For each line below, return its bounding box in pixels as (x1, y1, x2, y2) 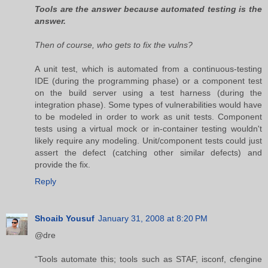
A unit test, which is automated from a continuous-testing (35, 63, 262, 74)
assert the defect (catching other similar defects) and (35, 147, 262, 157)
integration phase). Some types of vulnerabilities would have (35, 99, 262, 109)
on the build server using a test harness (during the (35, 87, 262, 98)
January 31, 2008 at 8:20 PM (98, 213, 208, 223)
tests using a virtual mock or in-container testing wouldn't (35, 123, 262, 133)
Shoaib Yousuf (35, 213, 95, 223)
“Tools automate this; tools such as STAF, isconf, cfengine (35, 254, 262, 264)
